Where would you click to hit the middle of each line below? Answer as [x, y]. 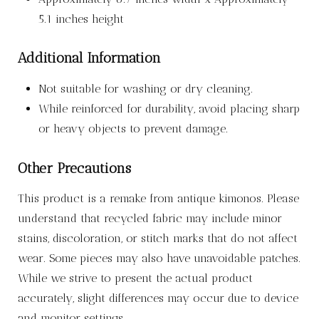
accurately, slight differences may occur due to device [158, 298]
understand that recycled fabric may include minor [150, 219]
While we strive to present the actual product [135, 278]
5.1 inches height [81, 19]
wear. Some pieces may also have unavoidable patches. [159, 258]
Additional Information [89, 58]
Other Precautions [74, 168]
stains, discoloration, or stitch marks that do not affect [157, 239]
